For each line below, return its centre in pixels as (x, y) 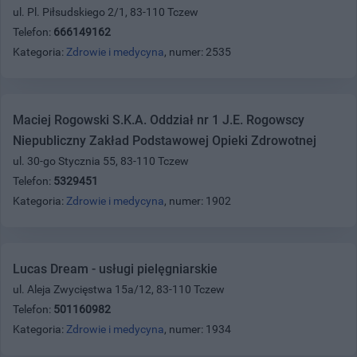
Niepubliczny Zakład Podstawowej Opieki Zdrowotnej (165, 140)
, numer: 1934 (198, 329)
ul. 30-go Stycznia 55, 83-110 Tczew (101, 161)
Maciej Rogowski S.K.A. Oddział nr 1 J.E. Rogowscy (159, 120)
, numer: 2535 (198, 51)
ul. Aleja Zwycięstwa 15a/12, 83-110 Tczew (119, 289)
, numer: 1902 (198, 200)
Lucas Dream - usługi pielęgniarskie (115, 269)
